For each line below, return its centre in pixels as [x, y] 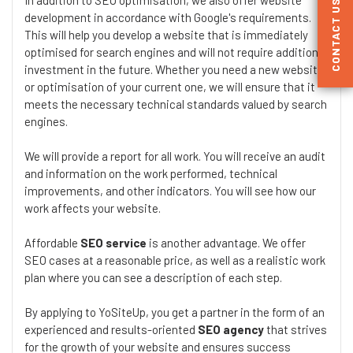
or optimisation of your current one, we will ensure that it [170, 86]
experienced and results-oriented [111, 329]
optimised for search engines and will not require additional [176, 52]
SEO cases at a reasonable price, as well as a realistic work [175, 260]
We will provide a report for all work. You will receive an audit [175, 156]
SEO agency [231, 329]
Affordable [52, 242]
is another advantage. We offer [226, 242]
